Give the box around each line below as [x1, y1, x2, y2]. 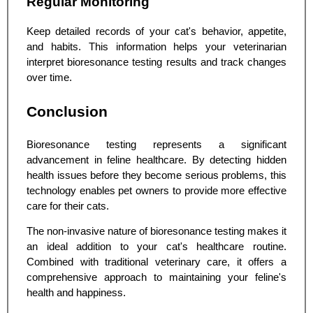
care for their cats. [27, 201, 109, 212]
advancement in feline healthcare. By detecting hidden [27, 154, 286, 166]
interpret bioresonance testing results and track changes [27, 57, 286, 68]
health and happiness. [27, 286, 126, 298]
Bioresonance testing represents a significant [27, 139, 286, 151]
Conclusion [27, 103, 108, 121]
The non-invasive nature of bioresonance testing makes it [27, 225, 286, 237]
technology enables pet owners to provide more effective [27, 185, 286, 197]
